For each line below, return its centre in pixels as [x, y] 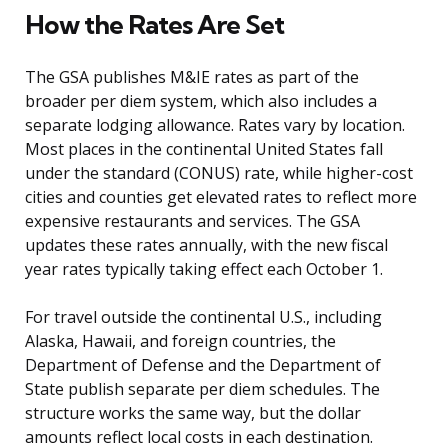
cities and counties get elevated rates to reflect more [221, 197]
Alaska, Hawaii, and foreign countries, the [180, 341]
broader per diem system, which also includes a [201, 101]
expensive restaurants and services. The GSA [192, 221]
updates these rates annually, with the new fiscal [206, 245]
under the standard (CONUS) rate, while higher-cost [219, 173]
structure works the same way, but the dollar [193, 413]
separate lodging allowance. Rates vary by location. [215, 125]
